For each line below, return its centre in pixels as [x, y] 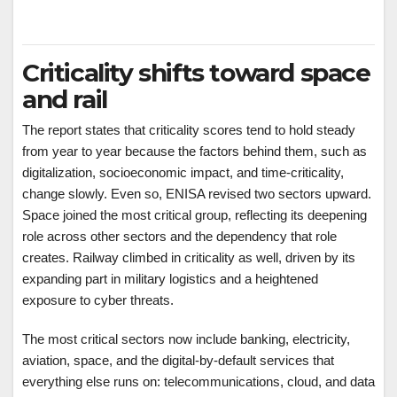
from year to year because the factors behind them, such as [195, 152]
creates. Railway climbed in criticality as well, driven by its [189, 258]
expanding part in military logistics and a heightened [170, 279]
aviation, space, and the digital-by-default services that [178, 361]
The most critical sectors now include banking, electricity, [186, 339]
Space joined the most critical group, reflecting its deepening [195, 215]
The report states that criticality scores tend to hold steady [189, 130]
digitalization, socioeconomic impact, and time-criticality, [183, 173]
